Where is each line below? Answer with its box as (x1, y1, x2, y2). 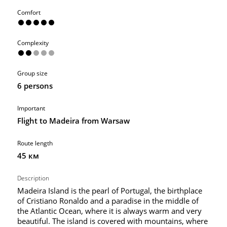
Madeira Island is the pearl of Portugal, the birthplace (17, 185, 202, 196)
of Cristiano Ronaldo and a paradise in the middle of (17, 195, 199, 206)
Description (17, 173, 49, 182)
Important (17, 103, 45, 112)
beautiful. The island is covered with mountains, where (17, 215, 208, 226)
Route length (17, 138, 53, 147)
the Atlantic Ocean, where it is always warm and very (17, 205, 202, 216)
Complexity (17, 38, 49, 47)
